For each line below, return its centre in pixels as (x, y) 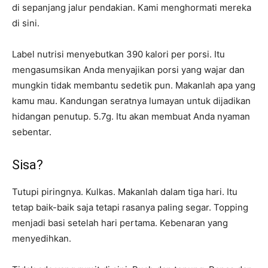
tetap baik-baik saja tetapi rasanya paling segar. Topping (130, 207)
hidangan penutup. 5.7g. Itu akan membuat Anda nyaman (131, 116)
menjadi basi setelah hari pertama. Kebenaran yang (120, 223)
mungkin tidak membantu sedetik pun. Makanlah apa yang (134, 85)
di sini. (26, 23)
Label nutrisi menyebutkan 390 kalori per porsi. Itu (118, 54)
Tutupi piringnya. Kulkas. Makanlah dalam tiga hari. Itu (125, 192)
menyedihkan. (42, 238)
